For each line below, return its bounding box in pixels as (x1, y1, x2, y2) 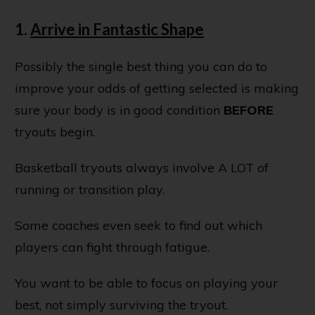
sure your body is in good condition (15, 102, 224, 119)
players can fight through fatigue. (15, 239, 210, 256)
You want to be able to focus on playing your (15, 275, 278, 292)
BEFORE (224, 102, 274, 119)
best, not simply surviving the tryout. (15, 297, 228, 314)
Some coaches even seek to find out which (15, 217, 262, 234)
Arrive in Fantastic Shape (30, 20, 204, 39)
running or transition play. (15, 181, 165, 198)
